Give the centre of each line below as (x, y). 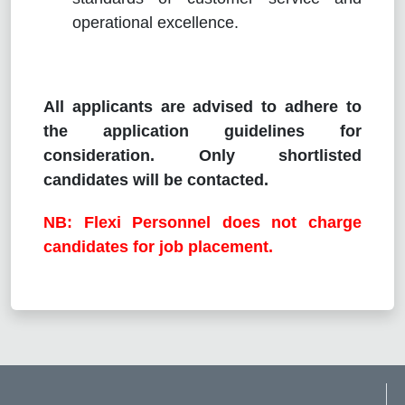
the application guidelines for (202, 131)
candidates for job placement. (158, 246)
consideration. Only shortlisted (202, 155)
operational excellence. (155, 22)
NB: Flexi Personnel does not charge (202, 222)
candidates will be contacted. (156, 179)
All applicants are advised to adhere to (202, 106)
